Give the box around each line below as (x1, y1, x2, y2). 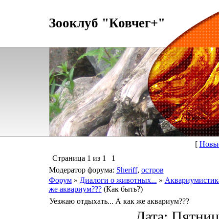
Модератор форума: (48, 166, 116, 174)
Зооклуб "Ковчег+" (48, 16, 165, 30)
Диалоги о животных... (79, 176, 157, 184)
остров (141, 166, 164, 174)
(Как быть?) (103, 185, 143, 193)
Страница (52, 154, 87, 162)
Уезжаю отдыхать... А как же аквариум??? (49, 197, 189, 205)
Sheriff (116, 166, 137, 174)
